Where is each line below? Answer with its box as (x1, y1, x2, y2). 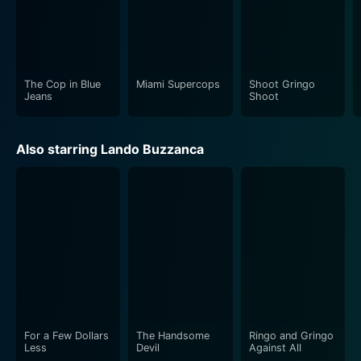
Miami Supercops (136, 77, 221, 90)
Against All (248, 341, 301, 354)
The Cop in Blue (24, 77, 101, 90)
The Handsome (136, 329, 210, 342)
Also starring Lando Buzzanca (16, 140, 204, 157)
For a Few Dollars (24, 329, 109, 342)
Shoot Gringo (248, 77, 315, 90)
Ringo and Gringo (248, 329, 334, 342)
